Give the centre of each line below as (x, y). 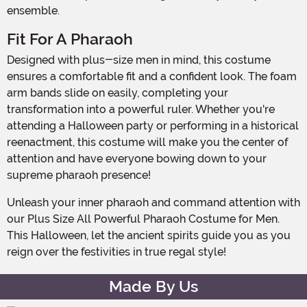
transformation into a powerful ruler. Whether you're (141, 109)
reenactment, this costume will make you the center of (147, 142)
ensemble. (33, 10)
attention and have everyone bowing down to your (137, 158)
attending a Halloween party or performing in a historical (153, 125)
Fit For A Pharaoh (70, 39)
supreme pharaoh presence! (79, 175)
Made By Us (153, 286)
